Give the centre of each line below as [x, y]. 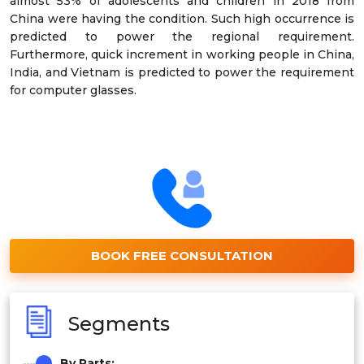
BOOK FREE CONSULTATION [182, 255]
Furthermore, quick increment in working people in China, [182, 54]
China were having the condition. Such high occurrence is [182, 18]
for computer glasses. [73, 90]
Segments [119, 324]
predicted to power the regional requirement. [182, 36]
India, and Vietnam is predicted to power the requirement [182, 72]
